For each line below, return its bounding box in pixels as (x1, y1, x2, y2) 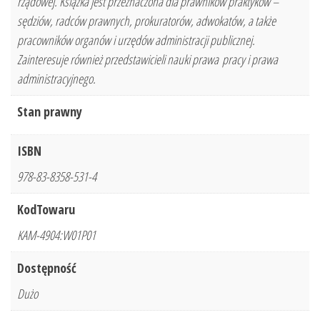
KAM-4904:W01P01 (17, 226, 96, 244)
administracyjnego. (17, 70, 96, 88)
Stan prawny (17, 103, 82, 121)
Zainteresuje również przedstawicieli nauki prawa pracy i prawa (17, 51, 278, 69)
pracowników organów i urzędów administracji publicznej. (17, 31, 255, 49)
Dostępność (17, 259, 76, 277)
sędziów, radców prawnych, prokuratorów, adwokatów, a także (17, 12, 276, 30)
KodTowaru (17, 201, 75, 219)
